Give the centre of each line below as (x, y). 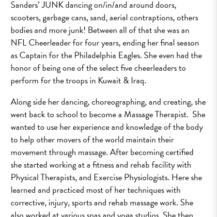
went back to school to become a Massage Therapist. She (108, 114)
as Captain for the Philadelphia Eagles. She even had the (107, 55)
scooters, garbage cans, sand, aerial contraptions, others (105, 17)
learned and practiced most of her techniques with (96, 190)
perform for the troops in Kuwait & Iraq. (79, 80)
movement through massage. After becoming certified (102, 152)
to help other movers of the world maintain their (93, 139)
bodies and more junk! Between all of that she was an (100, 30)
